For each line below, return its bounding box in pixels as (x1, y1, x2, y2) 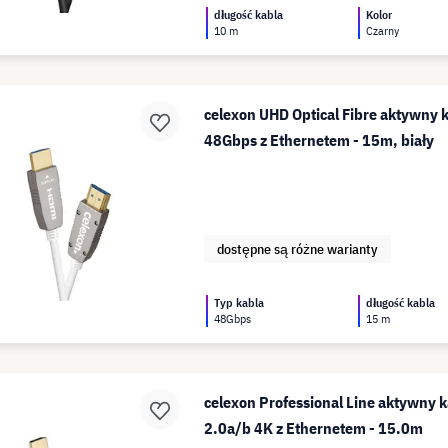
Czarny (366, 23, 400, 38)
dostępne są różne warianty (217, 240, 379, 258)
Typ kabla (214, 295, 265, 310)
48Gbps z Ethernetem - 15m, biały (204, 130, 435, 150)
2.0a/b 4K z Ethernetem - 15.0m (204, 418, 424, 438)
